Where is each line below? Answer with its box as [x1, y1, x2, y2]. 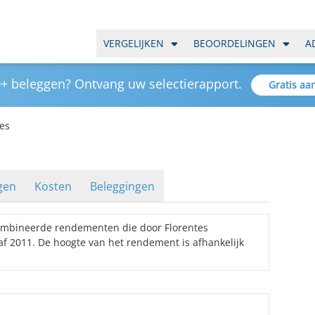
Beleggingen [90, 179, 155, 194]
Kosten [34, 179, 72, 194]
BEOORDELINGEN [193, 37, 276, 50]
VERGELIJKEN [103, 37, 164, 50]
